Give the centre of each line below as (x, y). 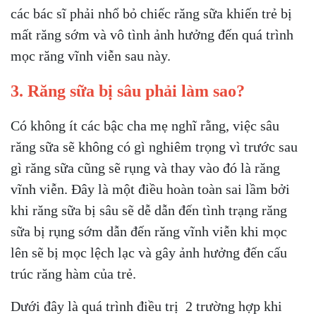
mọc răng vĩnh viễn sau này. (91, 55)
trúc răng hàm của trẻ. (75, 273)
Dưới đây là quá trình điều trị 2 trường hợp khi (146, 306)
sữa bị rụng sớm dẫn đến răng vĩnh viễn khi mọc (149, 231)
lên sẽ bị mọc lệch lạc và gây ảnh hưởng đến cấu (149, 252)
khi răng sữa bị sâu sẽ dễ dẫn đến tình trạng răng (149, 210)
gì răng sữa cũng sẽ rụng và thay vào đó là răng (145, 168)
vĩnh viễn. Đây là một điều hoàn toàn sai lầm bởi (150, 189)
